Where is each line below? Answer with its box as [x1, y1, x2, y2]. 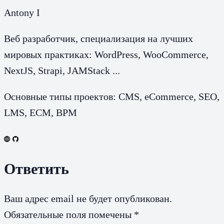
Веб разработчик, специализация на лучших [4, 32, 193, 44]
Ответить [4, 160, 69, 177]
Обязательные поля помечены [4, 209, 134, 220]
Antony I [4, 6, 40, 18]
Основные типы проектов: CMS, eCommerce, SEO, [4, 90, 219, 102]
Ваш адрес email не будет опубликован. [4, 193, 172, 204]
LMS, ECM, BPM [4, 106, 77, 118]
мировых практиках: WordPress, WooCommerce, [4, 48, 208, 60]
